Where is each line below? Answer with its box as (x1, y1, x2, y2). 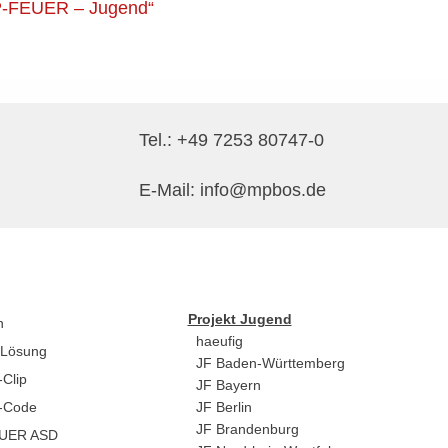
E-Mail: (139, 180, 200, 200)
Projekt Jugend (187, 311, 292, 327)
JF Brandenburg (195, 421, 299, 437)
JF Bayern (195, 377, 261, 393)
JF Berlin (195, 399, 252, 415)
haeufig (195, 333, 243, 349)
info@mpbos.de (200, 180, 326, 200)
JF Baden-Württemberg (195, 355, 345, 371)
